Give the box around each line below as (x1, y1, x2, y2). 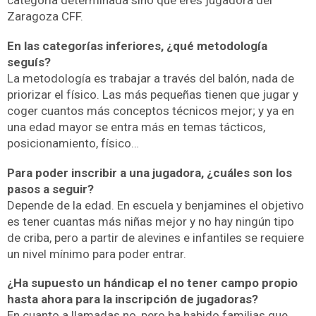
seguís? (7, 55, 51, 70)
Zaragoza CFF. (7, 9, 83, 24)
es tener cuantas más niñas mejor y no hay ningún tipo (7, 214, 294, 229)
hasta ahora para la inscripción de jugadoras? (7, 292, 258, 307)
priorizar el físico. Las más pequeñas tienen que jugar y (7, 87, 298, 102)
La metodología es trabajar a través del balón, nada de (7, 71, 294, 86)
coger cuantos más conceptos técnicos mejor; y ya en (7, 104, 294, 119)
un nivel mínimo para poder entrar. (7, 246, 186, 261)
